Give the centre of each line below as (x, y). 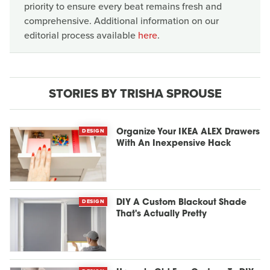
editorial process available (81, 35)
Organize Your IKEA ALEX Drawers (188, 132)
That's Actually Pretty (162, 214)
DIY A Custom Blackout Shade (182, 202)
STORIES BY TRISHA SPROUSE (135, 93)
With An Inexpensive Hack (174, 144)
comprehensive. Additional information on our (121, 21)
